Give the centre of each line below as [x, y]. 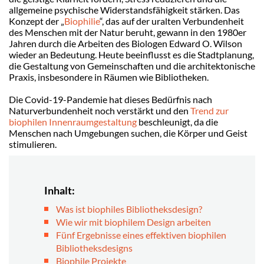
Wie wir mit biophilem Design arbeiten [133, 222]
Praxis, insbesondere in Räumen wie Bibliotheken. [109, 77]
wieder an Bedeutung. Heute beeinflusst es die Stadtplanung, [131, 55]
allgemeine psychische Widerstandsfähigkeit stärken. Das [124, 10]
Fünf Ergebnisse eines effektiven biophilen [141, 235]
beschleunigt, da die [177, 122]
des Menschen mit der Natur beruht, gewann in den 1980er [128, 32]
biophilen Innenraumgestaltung [73, 122]
